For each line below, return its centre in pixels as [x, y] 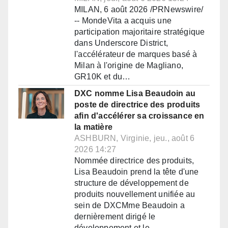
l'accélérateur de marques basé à [136, 54]
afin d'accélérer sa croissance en [139, 116]
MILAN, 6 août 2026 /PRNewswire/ [139, 10]
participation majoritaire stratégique [140, 32]
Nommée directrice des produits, [134, 161]
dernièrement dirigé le [115, 217]
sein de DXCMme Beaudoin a [130, 206]
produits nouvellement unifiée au [135, 194]
